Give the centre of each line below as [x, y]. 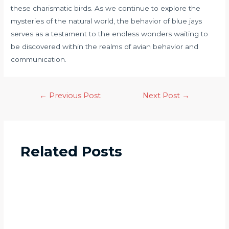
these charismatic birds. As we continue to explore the [106, 8]
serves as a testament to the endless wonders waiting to [110, 34]
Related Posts [72, 152]
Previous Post [74, 96]
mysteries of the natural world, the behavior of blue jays [107, 21]
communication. [39, 60]
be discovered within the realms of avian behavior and [105, 47]
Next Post [163, 96]
